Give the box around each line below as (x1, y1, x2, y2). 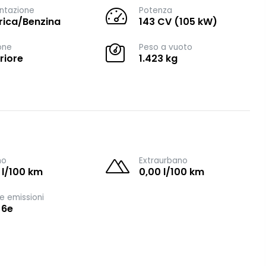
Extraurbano (139, 155, 188, 166)
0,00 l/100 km (139, 165, 205, 179)
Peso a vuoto (139, 42, 193, 53)
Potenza (139, 5, 173, 16)
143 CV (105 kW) (139, 15, 218, 28)
